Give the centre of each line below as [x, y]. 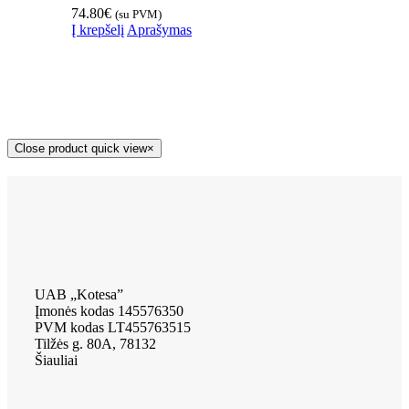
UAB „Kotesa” [79, 295]
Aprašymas [159, 30]
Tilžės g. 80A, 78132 [95, 344]
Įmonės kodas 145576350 [109, 311]
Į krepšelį [97, 30]
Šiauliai [56, 361]
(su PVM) [138, 15]
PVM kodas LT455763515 [112, 328]
